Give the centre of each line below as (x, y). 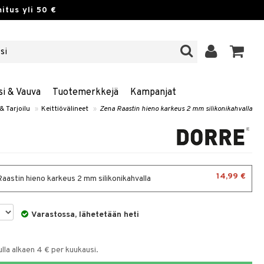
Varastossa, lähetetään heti (85, 215)
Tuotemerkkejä (85, 93)
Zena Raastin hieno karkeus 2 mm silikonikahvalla (176, 109)
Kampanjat (153, 93)
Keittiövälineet (65, 109)
